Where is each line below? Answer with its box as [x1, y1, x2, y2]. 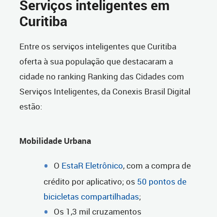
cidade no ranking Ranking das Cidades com [19, 71, 184, 82]
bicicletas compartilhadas [44, 191, 139, 202]
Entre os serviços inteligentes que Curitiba [19, 41, 176, 52]
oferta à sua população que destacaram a [19, 56, 173, 67]
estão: [19, 101, 42, 112]
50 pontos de [137, 176, 186, 187]
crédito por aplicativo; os [44, 176, 137, 187]
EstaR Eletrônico [62, 160, 123, 171]
